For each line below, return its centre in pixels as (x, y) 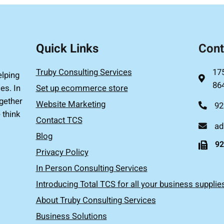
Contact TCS (59, 120)
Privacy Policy (62, 152)
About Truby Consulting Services (96, 200)
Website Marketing (70, 104)
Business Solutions (71, 216)
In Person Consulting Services (91, 168)
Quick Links (67, 49)
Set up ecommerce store (82, 88)
